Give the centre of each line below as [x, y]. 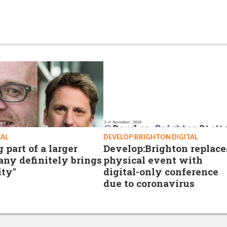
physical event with [153, 160]
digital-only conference [161, 172]
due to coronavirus [149, 183]
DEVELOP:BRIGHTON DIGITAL [151, 137]
